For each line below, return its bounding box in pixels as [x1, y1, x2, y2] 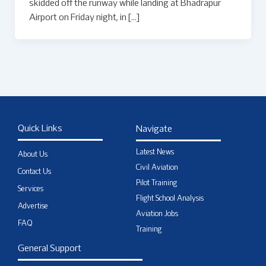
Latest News [136, 148, 174, 156]
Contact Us [18, 168, 51, 176]
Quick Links [18, 124, 62, 133]
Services [18, 185, 43, 193]
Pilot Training [136, 179, 177, 187]
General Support [18, 244, 81, 253]
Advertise [18, 202, 48, 210]
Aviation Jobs [136, 210, 178, 218]
